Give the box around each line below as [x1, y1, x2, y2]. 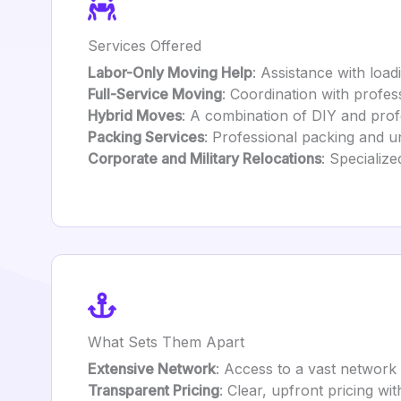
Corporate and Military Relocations [88, 149, 321, 167]
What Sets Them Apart [88, 333, 244, 351]
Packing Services [88, 128, 204, 146]
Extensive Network [88, 360, 216, 378]
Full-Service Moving [88, 85, 222, 103]
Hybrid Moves [88, 107, 182, 124]
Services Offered [88, 37, 201, 55]
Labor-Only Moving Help [88, 64, 252, 81]
